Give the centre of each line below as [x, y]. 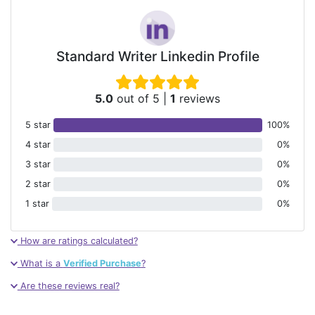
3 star [38, 165]
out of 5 [136, 99]
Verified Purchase [102, 264]
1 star [37, 204]
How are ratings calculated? [77, 241]
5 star [38, 125]
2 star [38, 184]
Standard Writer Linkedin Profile [157, 57]
